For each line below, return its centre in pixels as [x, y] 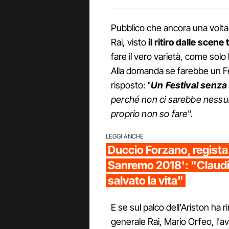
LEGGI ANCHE [125, 136]
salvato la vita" [146, 181]
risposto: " [131, 85]
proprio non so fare [150, 114]
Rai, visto [130, 42]
